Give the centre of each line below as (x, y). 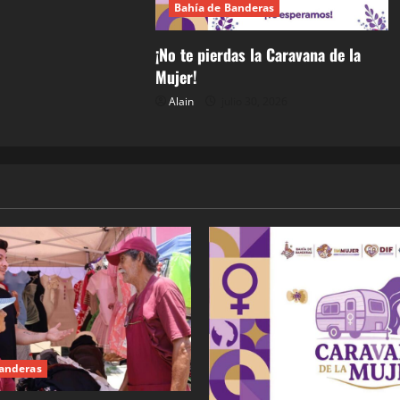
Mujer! (176, 77)
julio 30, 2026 (253, 102)
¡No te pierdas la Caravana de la (258, 55)
